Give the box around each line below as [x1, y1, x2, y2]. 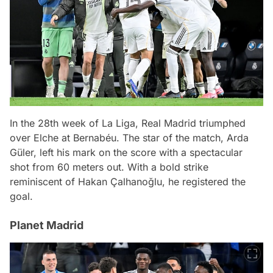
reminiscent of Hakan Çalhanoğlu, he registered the [10, 175, 246, 188]
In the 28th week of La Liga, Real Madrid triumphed [10, 116, 246, 129]
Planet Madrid [10, 218, 83, 232]
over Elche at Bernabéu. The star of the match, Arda [10, 131, 249, 144]
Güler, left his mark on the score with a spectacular [10, 146, 243, 158]
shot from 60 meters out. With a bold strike [10, 160, 208, 173]
